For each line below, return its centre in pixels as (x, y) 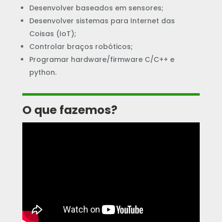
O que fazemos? (70, 110)
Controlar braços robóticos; (81, 47)
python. (43, 72)
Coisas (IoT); (53, 34)
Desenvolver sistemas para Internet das (102, 21)
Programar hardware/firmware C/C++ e (102, 59)
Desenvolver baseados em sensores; (96, 8)
